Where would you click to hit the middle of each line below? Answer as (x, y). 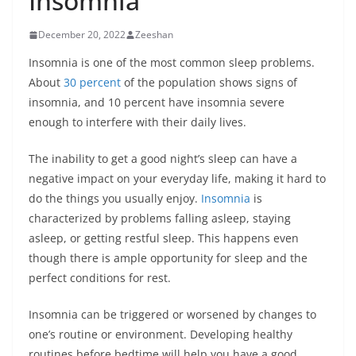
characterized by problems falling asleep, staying (160, 218)
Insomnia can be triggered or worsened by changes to (172, 314)
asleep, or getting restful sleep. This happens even (164, 238)
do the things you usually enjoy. (115, 198)
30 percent (92, 82)
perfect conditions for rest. (100, 278)
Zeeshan (154, 35)
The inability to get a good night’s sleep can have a (163, 159)
